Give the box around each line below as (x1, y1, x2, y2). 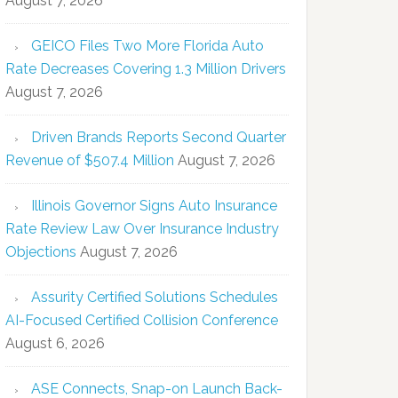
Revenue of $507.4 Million (5, 151, 174, 169)
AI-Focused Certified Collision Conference (5, 311, 278, 329)
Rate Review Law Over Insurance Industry (5, 219, 279, 237)
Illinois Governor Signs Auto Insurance (31, 196, 277, 214)
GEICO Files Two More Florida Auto (31, 36, 264, 54)
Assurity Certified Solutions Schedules (31, 288, 278, 306)
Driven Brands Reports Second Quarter (31, 128, 286, 146)
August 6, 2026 (5, 334, 105, 352)
